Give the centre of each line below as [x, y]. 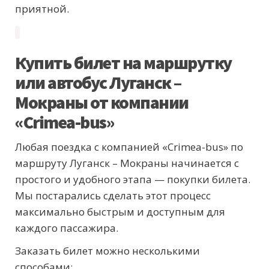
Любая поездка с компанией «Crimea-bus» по [129, 147]
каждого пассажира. [67, 228]
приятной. [42, 9]
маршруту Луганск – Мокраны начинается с [127, 163]
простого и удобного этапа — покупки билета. [133, 180]
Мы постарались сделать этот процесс [113, 196]
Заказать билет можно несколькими [107, 251]
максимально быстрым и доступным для [120, 212]
